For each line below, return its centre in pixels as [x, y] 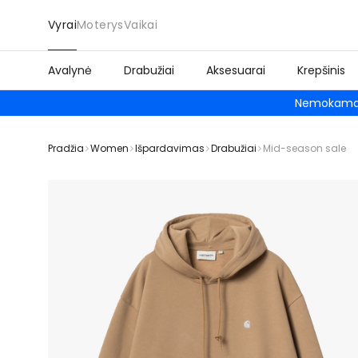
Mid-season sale [304, 148]
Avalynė [70, 70]
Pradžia [66, 148]
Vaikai [141, 25]
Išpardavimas [170, 148]
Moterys [100, 25]
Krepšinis [321, 70]
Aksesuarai [236, 70]
